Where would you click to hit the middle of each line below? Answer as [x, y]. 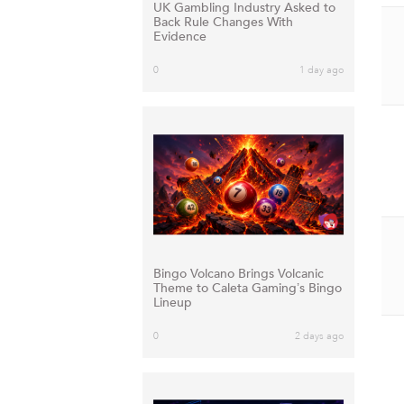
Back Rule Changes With [223, 23]
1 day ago [321, 70]
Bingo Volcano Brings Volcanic [238, 273]
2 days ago [319, 335]
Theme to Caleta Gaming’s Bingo [247, 288]
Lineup [172, 302]
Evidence [179, 37]
